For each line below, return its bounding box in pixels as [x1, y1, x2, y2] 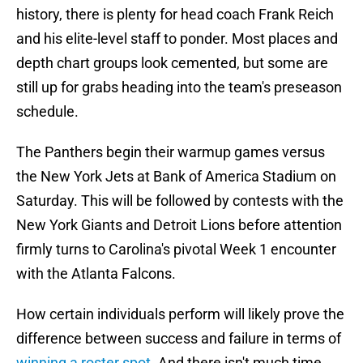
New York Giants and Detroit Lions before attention [16, 216, 342, 234]
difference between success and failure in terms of [16, 330, 341, 348]
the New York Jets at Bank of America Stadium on [16, 168, 336, 186]
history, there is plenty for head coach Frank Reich [16, 6, 334, 23]
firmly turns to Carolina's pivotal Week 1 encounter [16, 241, 336, 258]
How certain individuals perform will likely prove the [16, 305, 344, 323]
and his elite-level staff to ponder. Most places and [16, 30, 338, 48]
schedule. [16, 103, 79, 121]
